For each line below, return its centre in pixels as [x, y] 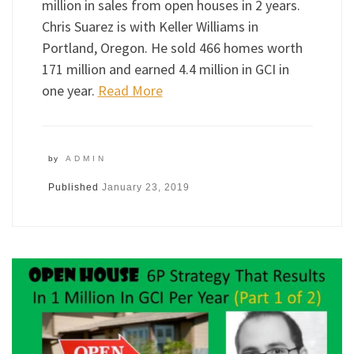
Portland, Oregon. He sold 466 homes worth [172, 47]
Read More [130, 90]
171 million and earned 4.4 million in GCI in [165, 69]
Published [75, 188]
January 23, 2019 [145, 188]
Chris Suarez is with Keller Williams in [150, 26]
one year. [70, 90]
